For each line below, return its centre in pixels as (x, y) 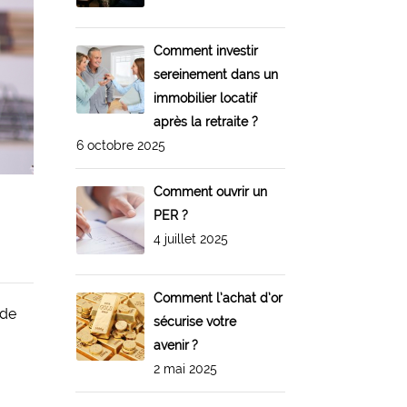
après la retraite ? (205, 121)
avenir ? (175, 345)
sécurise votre (194, 321)
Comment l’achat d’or (218, 298)
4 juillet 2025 (190, 238)
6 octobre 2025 (120, 145)
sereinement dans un (215, 74)
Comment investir (205, 50)
